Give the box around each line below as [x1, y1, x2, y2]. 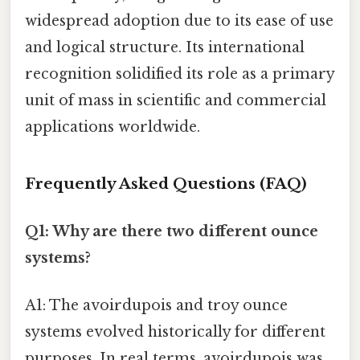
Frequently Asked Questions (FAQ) [25, 174, 307, 193]
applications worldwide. [25, 117, 200, 136]
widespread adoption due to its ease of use [25, 11, 333, 30]
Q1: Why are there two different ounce [25, 222, 318, 240]
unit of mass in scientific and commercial [25, 91, 326, 109]
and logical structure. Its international [25, 38, 305, 56]
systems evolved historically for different [25, 323, 325, 342]
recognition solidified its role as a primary [25, 64, 334, 83]
